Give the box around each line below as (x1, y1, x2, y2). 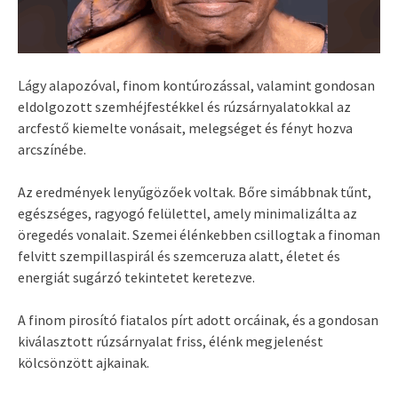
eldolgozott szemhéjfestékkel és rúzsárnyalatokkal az (18, 98, 351, 116)
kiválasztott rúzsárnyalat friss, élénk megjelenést (18, 332, 323, 351)
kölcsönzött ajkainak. (18, 354, 149, 372)
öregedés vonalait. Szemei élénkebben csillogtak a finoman (18, 226, 380, 244)
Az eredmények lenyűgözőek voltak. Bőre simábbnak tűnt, (18, 183, 371, 202)
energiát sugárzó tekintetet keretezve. (18, 268, 255, 287)
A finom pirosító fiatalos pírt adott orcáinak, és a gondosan (18, 311, 378, 330)
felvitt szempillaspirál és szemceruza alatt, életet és (18, 247, 340, 266)
